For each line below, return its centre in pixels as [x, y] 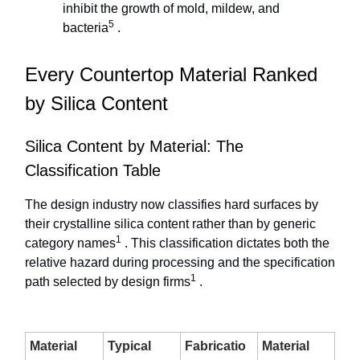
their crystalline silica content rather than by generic [170, 224]
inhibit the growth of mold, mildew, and [171, 9]
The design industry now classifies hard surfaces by [172, 205]
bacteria [86, 28]
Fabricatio [215, 346]
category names [70, 243]
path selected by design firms [108, 282]
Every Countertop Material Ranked [171, 75]
